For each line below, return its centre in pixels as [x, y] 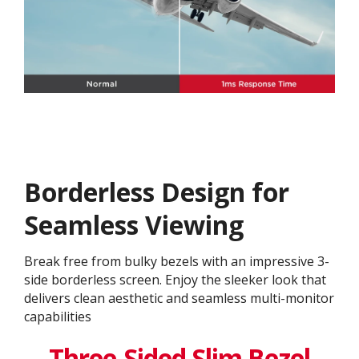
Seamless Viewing [134, 225]
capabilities [58, 317]
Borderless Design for [157, 192]
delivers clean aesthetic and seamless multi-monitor [179, 298]
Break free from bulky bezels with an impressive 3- [177, 262]
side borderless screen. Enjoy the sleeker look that [175, 280]
